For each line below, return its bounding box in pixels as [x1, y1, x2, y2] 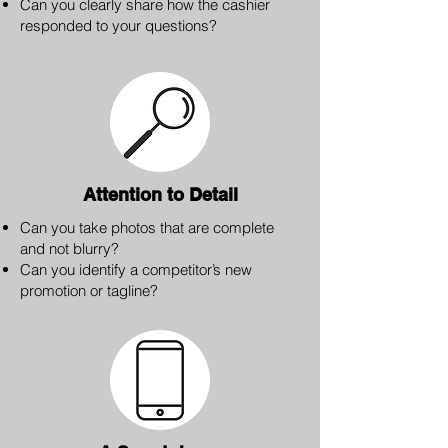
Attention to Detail [82, 184, 238, 205]
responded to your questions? [20, 16, 217, 35]
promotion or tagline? [20, 281, 158, 300]
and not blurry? [20, 239, 119, 258]
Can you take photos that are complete [20, 218, 274, 237]
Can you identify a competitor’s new [20, 260, 252, 279]
